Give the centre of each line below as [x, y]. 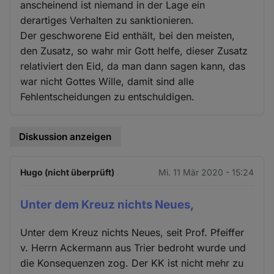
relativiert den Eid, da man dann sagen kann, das [133, 66]
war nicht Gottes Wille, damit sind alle [107, 81]
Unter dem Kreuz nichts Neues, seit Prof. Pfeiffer [132, 233]
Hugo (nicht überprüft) [68, 172]
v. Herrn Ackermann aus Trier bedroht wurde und [133, 248]
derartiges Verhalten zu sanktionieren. [107, 20]
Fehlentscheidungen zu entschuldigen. [108, 96]
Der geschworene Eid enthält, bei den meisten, [128, 35]
